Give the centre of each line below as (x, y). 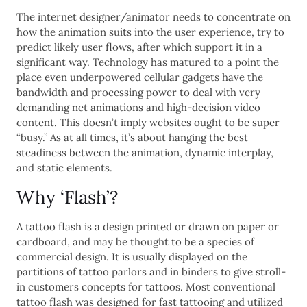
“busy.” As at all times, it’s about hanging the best (132, 137)
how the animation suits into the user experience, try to (150, 32)
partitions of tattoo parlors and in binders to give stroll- (151, 271)
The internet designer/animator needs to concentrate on (153, 16)
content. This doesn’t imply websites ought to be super (148, 122)
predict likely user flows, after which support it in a (139, 47)
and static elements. (64, 167)
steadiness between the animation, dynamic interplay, (145, 152)
